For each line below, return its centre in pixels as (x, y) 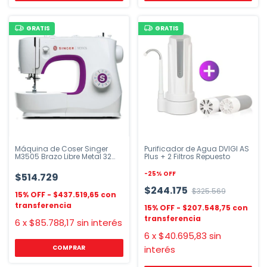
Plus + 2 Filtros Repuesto (187, 156)
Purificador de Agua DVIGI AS (196, 148)
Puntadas (33, 164)
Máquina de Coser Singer (61, 148)
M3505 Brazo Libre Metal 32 (63, 156)
